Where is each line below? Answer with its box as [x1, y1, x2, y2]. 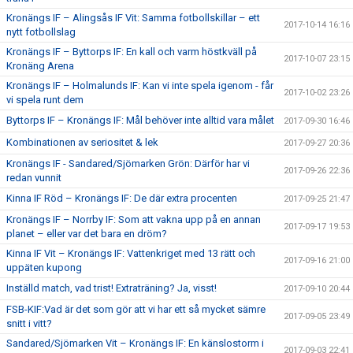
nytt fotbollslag [6, 26, 76, 38]
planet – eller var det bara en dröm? [6, 228, 167, 240]
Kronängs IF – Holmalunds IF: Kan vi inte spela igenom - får [6, 80, 273, 91]
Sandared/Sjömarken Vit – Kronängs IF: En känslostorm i [6, 337, 264, 349]
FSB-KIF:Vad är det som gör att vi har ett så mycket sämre [6, 303, 266, 315]
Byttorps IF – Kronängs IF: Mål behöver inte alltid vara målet [6, 114, 274, 126]
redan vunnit [6, 172, 61, 184]
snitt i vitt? [6, 318, 52, 329]
